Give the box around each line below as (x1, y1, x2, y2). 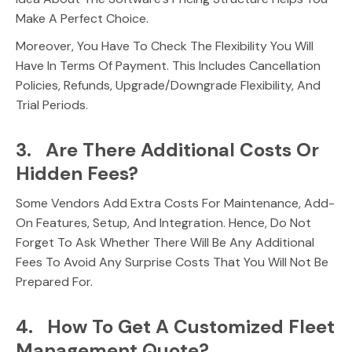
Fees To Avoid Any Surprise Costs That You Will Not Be (16, 254, 328, 270)
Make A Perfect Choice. (16, 10, 148, 27)
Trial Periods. (16, 97, 88, 113)
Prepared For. (16, 273, 93, 290)
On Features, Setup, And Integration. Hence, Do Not (16, 214, 311, 231)
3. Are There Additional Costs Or (16, 137, 319, 162)
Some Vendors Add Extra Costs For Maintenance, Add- (16, 195, 335, 211)
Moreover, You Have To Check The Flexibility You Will (16, 38, 313, 54)
